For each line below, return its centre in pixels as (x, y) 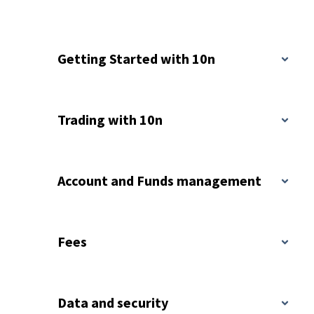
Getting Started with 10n (137, 59)
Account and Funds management (160, 180)
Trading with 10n (110, 120)
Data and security (113, 302)
